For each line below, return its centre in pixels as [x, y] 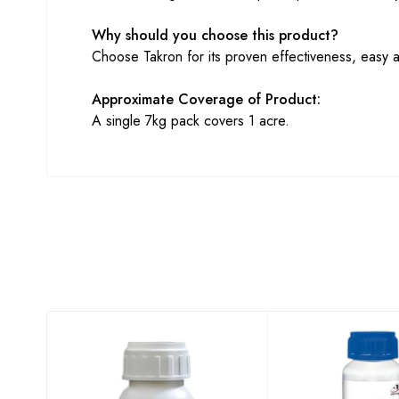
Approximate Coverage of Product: [206, 99]
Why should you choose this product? [215, 35]
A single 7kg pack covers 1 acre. [191, 121]
